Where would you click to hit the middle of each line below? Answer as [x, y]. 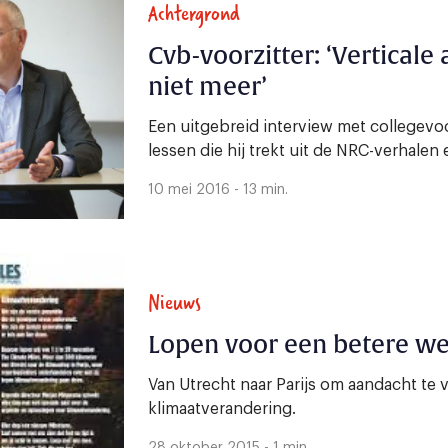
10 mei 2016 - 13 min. [218, 190]
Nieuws [174, 302]
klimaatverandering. [222, 409]
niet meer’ [207, 87]
